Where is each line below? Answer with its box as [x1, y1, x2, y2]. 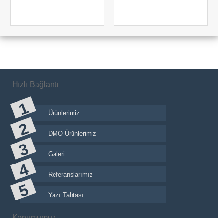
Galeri [48, 150, 65, 158]
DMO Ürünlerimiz [48, 130, 96, 138]
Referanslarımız [48, 171, 93, 179]
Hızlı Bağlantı [12, 80, 58, 89]
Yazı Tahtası [48, 191, 84, 199]
